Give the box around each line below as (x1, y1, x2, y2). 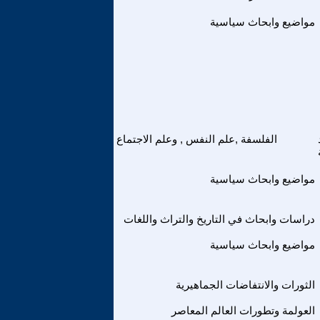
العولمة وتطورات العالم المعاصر (171, 304, 315, 316)
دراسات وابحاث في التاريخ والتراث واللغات (124, 213, 315, 225)
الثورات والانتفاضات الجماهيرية (176, 279, 315, 291)
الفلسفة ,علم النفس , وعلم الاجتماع (116, 133, 277, 145)
